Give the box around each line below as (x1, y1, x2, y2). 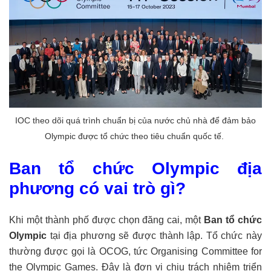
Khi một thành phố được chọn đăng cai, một (9, 215, 204, 226)
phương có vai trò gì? (9, 179, 186, 198)
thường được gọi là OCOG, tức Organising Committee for (9, 246, 262, 257)
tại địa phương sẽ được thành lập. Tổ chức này (47, 230, 262, 241)
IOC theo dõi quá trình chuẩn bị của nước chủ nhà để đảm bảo (15, 116, 256, 126)
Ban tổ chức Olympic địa (9, 159, 262, 178)
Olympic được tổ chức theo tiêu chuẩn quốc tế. (45, 131, 226, 142)
